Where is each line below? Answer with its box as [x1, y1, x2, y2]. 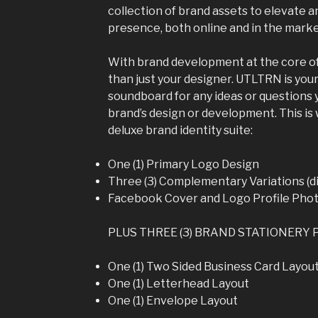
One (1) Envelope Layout [107, 293, 238, 307]
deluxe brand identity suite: [107, 123, 253, 137]
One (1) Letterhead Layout [107, 276, 249, 290]
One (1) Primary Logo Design [107, 157, 259, 171]
